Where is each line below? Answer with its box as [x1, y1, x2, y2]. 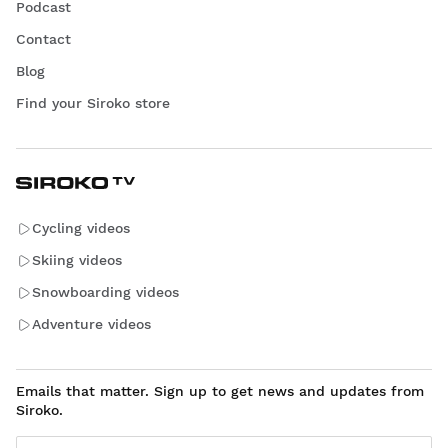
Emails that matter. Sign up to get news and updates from [16, 382, 424, 399]
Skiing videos [32, 252, 122, 269]
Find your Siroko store [16, 94, 170, 111]
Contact [16, 30, 71, 47]
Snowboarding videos [32, 284, 179, 301]
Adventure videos [32, 316, 151, 333]
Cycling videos [32, 220, 130, 237]
